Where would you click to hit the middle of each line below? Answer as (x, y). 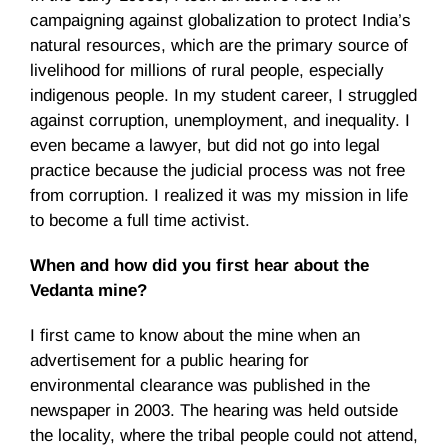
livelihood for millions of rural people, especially (207, 70)
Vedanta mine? (88, 290)
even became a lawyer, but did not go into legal (205, 145)
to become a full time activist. (140, 220)
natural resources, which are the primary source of (219, 45)
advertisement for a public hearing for (169, 360)
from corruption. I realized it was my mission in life (219, 195)
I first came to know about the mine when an (195, 335)
